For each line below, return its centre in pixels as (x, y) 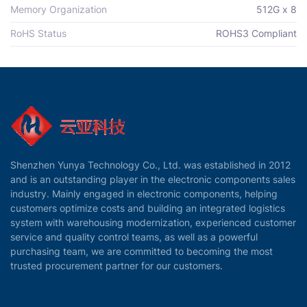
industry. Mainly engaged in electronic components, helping (144, 193)
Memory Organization (59, 9)
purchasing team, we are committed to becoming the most (142, 251)
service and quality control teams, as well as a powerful (134, 236)
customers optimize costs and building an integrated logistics (148, 208)
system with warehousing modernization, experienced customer (153, 222)
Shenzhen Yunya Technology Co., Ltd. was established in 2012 (150, 164)
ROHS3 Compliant (256, 34)
